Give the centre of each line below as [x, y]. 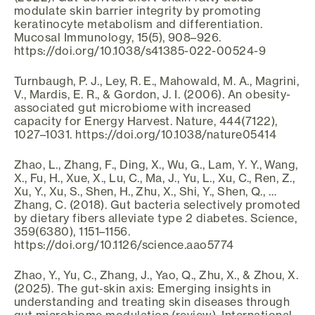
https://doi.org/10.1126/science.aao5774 [124, 244]
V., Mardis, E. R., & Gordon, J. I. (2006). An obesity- [153, 94]
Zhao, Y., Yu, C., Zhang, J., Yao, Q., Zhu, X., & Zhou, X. [156, 275]
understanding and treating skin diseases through [152, 301]
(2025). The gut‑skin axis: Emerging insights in [143, 288]
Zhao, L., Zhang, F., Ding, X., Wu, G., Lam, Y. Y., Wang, [156, 164]
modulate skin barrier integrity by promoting [138, 10]
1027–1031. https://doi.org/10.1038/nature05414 [146, 134]
